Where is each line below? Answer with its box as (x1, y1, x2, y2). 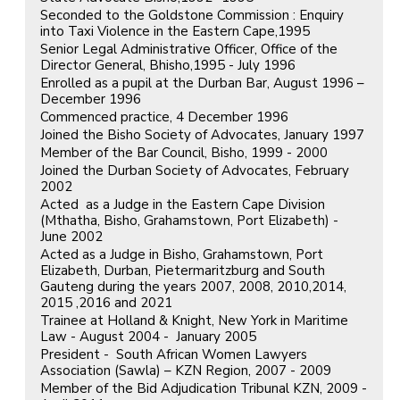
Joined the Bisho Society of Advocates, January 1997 (40, 125, 364, 144)
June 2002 (40, 227, 103, 246)
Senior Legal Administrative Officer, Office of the (40, 39, 337, 58)
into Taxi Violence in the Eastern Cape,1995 (40, 21, 310, 40)
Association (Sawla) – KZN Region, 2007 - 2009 (40, 361, 331, 379)
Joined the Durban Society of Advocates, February (40, 161, 349, 179)
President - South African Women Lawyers (40, 345, 307, 363)
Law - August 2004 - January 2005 (40, 327, 256, 346)
